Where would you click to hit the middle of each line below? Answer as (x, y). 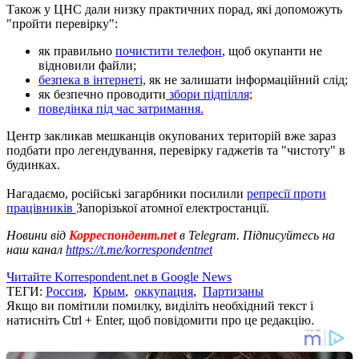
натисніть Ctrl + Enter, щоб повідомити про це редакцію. (160, 320)
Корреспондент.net (123, 235)
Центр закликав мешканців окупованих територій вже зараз (171, 135)
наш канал (36, 249)
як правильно (77, 50)
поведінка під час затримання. (121, 108)
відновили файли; (87, 65)
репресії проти (286, 193)
